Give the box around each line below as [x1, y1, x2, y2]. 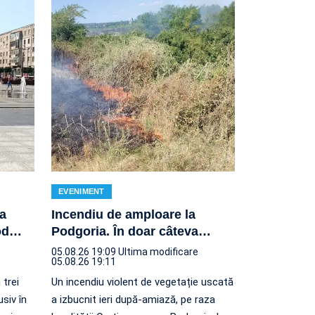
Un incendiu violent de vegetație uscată [51, 275, 233, 288]
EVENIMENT [58, 186, 105, 195]
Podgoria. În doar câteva [51, 224, 198, 238]
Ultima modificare [118, 245, 198, 257]
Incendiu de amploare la [51, 207, 195, 221]
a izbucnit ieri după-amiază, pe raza [51, 292, 215, 306]
